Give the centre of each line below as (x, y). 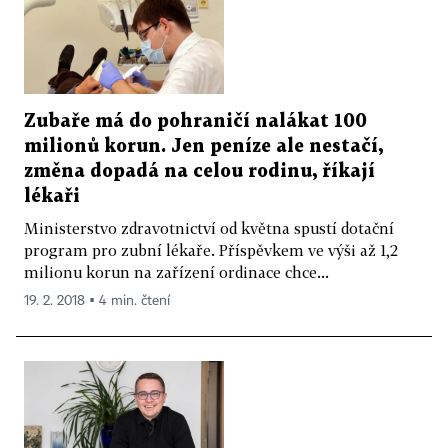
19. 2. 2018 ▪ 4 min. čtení (97, 300)
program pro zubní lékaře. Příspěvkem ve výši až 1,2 (211, 249)
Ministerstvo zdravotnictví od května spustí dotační (209, 227)
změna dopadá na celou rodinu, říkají (199, 171)
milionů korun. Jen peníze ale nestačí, (203, 146)
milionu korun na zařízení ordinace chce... (176, 271)
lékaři (52, 196)
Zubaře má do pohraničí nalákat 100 (195, 121)
